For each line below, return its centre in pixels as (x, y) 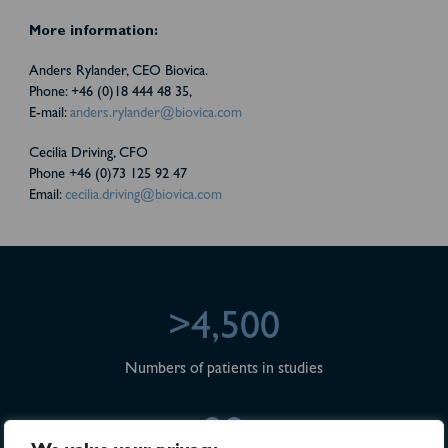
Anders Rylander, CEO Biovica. (118, 72)
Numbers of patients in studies (224, 370)
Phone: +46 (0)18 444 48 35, (110, 93)
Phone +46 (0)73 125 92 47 (107, 176)
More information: (93, 32)
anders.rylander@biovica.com (155, 114)
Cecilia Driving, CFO (88, 155)
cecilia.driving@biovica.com (143, 197)
